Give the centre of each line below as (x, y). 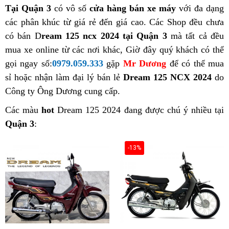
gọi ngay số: (29, 63)
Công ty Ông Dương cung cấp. (63, 91)
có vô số (70, 8)
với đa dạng (200, 8)
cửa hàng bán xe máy (133, 8)
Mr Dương (145, 63)
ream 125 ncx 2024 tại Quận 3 (104, 36)
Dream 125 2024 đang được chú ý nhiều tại (139, 110)
